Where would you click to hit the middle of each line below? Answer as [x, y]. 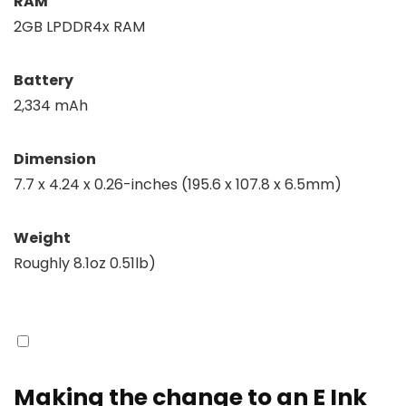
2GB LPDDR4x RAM [84, 26]
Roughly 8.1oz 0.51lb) [85, 263]
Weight [42, 237]
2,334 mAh [51, 105]
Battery [43, 80]
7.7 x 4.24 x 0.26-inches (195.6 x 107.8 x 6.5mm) [178, 184]
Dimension [55, 159]
